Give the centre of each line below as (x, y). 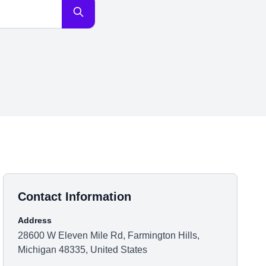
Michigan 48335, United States (83, 250)
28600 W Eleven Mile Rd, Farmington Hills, (109, 235)
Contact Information (75, 197)
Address (35, 220)
